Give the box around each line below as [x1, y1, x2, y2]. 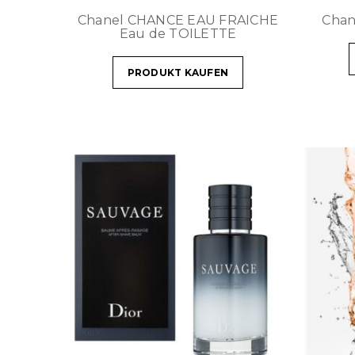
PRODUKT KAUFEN [127, 66, 229, 78]
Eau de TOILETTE [119, 25, 237, 41]
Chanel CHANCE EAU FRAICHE [77, 12, 279, 28]
